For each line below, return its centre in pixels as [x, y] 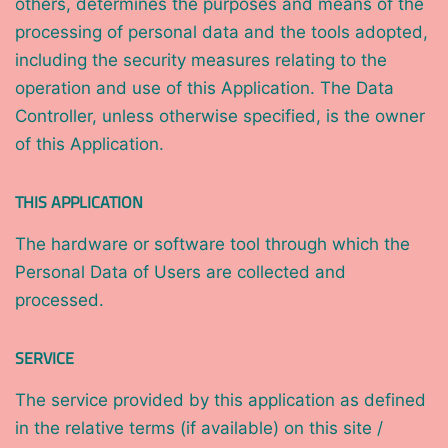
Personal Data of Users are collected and [180, 272]
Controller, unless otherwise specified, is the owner [220, 116]
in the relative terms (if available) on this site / [199, 428]
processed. [59, 300]
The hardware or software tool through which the [212, 244]
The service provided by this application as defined [220, 400]
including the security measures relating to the [201, 60]
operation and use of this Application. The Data [204, 88]
